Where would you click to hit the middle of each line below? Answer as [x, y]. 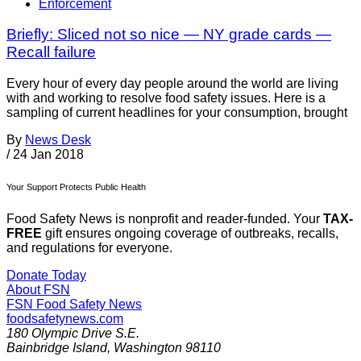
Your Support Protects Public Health [76, 187]
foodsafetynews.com [65, 319]
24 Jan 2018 [48, 155]
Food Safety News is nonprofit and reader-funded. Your [165, 219]
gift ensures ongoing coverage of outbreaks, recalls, [190, 234]
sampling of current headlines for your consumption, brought [177, 113]
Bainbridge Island [57, 348]
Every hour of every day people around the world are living [172, 84]
